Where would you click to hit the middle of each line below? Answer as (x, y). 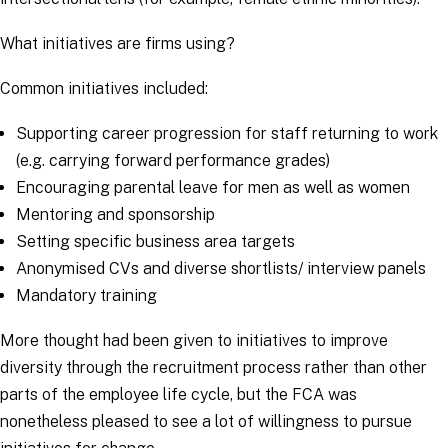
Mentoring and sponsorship (115, 214)
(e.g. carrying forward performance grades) (173, 160)
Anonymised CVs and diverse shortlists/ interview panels (223, 268)
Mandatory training (88, 295)
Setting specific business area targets (155, 241)
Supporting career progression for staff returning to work (227, 133)
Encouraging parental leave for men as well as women (213, 187)
